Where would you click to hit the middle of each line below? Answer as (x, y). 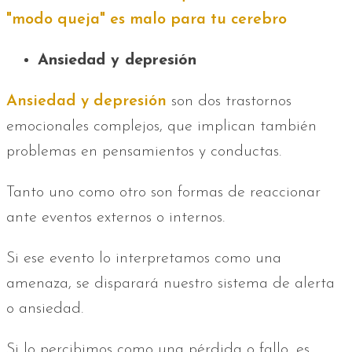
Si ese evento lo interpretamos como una (144, 258)
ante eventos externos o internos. (115, 217)
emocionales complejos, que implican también (161, 126)
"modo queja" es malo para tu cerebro (147, 19)
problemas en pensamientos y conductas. (144, 151)
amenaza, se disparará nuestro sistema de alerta (170, 283)
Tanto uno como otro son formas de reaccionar (163, 192)
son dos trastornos (229, 101)
